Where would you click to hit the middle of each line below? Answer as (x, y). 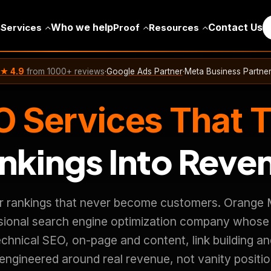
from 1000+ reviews (65, 71)
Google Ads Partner (144, 71)
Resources (175, 28)
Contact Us (235, 27)
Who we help (82, 27)
